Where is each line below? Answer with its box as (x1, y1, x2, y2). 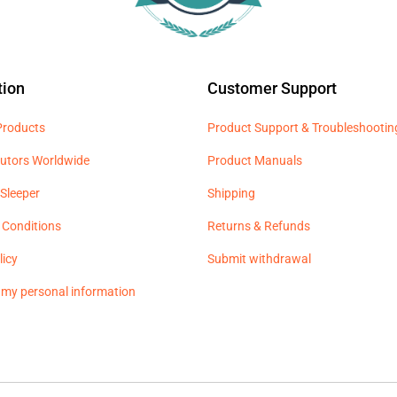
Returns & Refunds (207, 218, 310, 233)
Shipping (207, 185, 255, 200)
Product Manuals (207, 152, 302, 167)
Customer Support (207, 78, 337, 97)
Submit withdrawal (207, 251, 311, 266)
